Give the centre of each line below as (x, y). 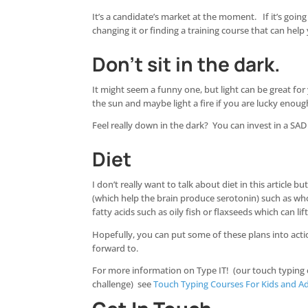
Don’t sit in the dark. (187, 64)
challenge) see (123, 285)
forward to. (115, 248)
